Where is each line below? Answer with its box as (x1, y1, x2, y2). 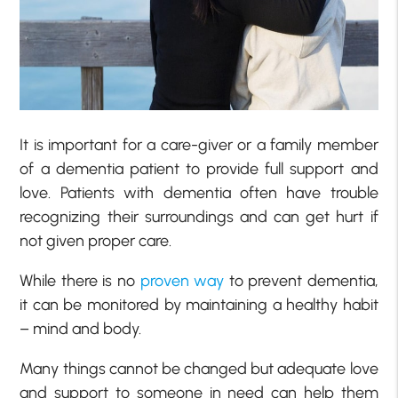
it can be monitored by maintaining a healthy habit (20, 295, 378, 315)
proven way (139, 271, 225, 291)
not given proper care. (20, 231, 172, 251)
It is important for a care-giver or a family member (20, 135, 378, 155)
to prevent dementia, (224, 271, 378, 291)
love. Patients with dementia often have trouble (20, 183, 378, 203)
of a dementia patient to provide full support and (20, 159, 378, 179)
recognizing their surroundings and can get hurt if (20, 207, 378, 227)
